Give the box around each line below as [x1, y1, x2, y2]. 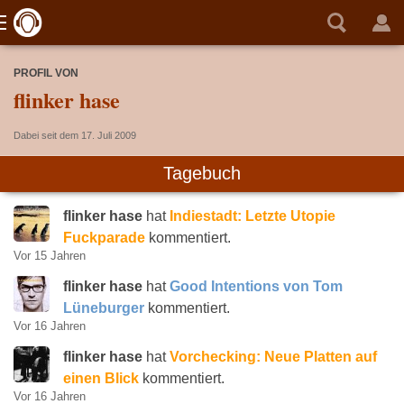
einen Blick [63, 371, 139, 386]
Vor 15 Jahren [14, 249, 86, 262]
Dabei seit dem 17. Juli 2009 [14, 130, 136, 141]
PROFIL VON [14, 67, 78, 79]
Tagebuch [163, 163, 241, 183]
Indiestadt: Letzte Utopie [170, 208, 335, 224]
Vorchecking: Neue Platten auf [170, 349, 377, 364]
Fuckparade [63, 230, 145, 245]
